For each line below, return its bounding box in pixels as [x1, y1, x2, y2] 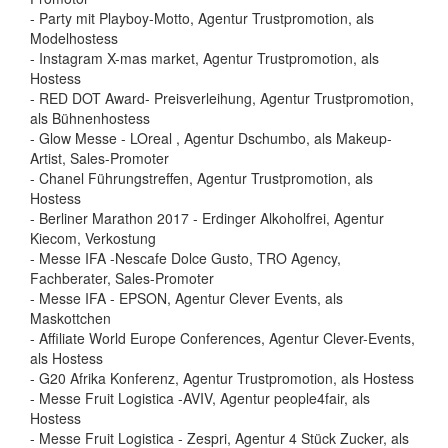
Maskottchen [30, 308, 111, 329]
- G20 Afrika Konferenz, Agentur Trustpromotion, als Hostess [30, 368, 414, 389]
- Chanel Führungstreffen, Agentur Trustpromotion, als [30, 168, 373, 189]
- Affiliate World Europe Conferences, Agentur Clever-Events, [30, 328, 415, 349]
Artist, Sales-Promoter [30, 148, 169, 169]
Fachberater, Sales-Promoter [30, 268, 214, 289]
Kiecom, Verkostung [30, 228, 156, 249]
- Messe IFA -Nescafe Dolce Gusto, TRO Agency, [30, 248, 341, 269]
